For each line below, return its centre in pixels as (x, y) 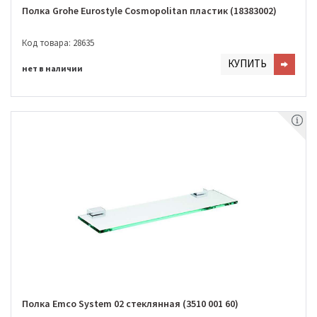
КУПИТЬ (247, 63)
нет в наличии (52, 68)
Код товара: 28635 (58, 42)
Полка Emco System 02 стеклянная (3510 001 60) (130, 304)
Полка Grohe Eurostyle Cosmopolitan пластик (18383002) (149, 11)
